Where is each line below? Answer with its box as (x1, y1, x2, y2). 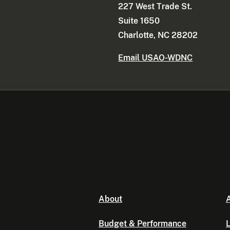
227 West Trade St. (118, 2, 193, 12)
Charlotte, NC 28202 (118, 30, 198, 41)
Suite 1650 (118, 16, 160, 26)
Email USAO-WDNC (118, 53, 193, 63)
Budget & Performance (99, 219, 186, 229)
